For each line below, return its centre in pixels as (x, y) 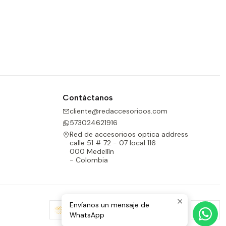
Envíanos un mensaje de (109, 205)
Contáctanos (88, 98)
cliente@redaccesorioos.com (119, 111)
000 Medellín (92, 152)
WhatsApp (87, 215)
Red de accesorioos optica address (129, 134)
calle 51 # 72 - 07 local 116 (113, 143)
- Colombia (89, 160)
